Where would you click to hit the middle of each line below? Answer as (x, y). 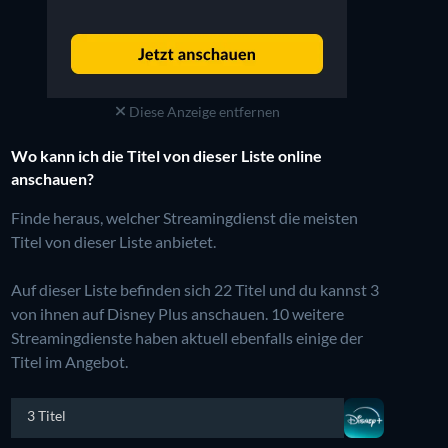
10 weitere (307, 313)
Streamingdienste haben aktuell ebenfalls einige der (186, 337)
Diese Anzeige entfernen (202, 111)
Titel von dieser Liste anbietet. (113, 241)
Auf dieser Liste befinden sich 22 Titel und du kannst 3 (194, 289)
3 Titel (46, 415)
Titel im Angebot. (69, 361)
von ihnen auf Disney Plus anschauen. (140, 313)
